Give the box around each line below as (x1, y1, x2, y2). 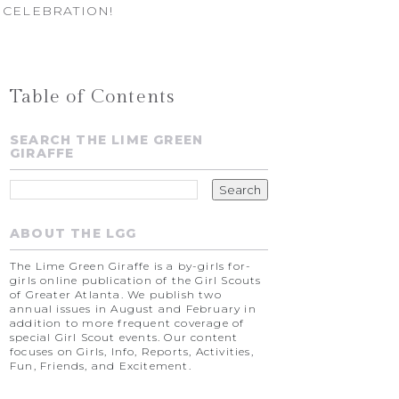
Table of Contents (10, 85, 175, 108)
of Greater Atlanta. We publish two (10, 288, 222, 301)
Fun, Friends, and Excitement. (10, 359, 191, 372)
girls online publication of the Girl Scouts (10, 273, 262, 287)
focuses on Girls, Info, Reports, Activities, (10, 345, 254, 358)
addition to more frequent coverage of (10, 316, 245, 330)
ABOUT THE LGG (10, 225, 137, 241)
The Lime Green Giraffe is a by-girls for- (10, 259, 252, 273)
